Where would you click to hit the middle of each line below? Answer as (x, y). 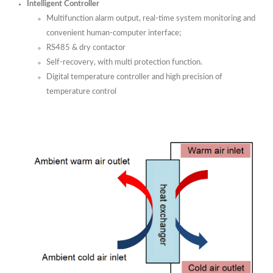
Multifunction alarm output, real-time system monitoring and (151, 19)
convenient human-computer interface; (114, 33)
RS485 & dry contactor (86, 48)
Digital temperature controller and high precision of (134, 77)
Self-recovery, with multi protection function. (124, 62)
